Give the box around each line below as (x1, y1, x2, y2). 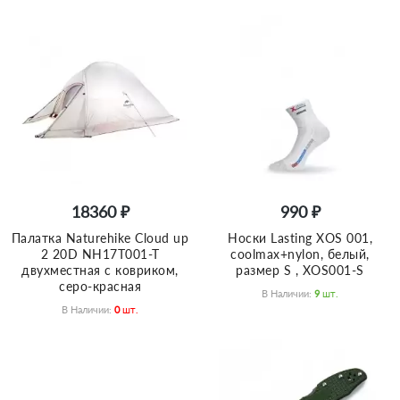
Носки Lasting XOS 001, (228, 230, 372, 246)
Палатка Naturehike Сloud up (11, 230, 189, 246)
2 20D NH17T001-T (40, 246, 160, 262)
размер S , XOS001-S (236, 262, 364, 279)
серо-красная (59, 279, 141, 295)
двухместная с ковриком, (21, 262, 179, 279)
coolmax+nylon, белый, (230, 246, 370, 262)
